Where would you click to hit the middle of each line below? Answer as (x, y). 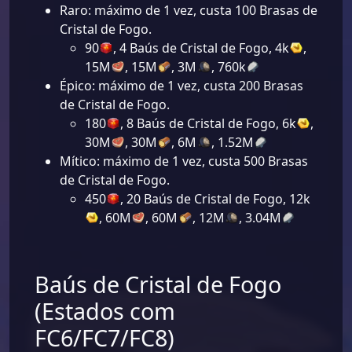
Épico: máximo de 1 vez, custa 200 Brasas (181, 86)
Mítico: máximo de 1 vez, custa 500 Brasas (184, 161)
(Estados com (105, 311)
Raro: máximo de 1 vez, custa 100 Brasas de (189, 11)
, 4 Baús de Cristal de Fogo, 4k (202, 48)
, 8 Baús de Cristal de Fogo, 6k (209, 124)
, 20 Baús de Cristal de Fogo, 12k (216, 199)
